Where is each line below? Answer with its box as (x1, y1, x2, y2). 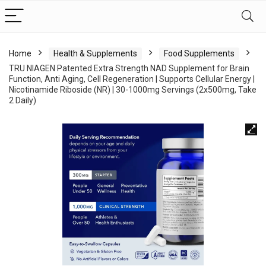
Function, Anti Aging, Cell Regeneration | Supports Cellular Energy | (9, 74, 255, 84)
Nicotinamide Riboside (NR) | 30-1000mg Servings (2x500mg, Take (9, 85, 256, 94)
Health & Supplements (53, 49, 137, 58)
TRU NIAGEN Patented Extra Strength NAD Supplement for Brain (9, 64, 249, 73)
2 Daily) (9, 96, 36, 105)
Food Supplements (164, 49, 235, 58)
